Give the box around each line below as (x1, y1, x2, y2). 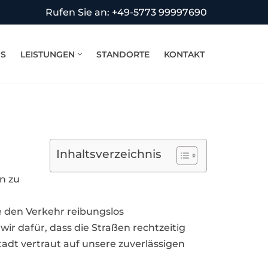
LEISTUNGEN (20, 48, 75, 60)
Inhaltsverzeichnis (56, 147, 162, 162)
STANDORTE (96, 48, 150, 60)
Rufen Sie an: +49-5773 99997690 (45, 7, 207, 18)
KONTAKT (164, 48, 205, 60)
